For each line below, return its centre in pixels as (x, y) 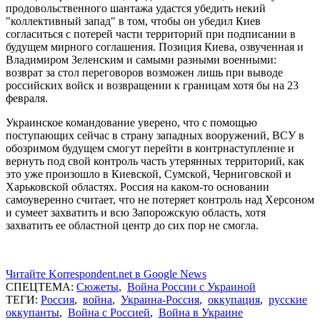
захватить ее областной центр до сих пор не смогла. (132, 225)
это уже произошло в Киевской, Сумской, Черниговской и (149, 174)
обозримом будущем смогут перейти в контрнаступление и (150, 148)
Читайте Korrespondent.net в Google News (106, 274)
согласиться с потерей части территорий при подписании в (151, 34)
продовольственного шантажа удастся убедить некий (136, 8)
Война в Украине (201, 312)
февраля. (27, 98)
